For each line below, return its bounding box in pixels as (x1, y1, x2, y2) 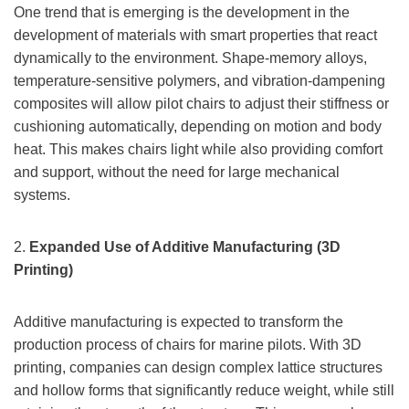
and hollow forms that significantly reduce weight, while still (14, 383, 394, 399)
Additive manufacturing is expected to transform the (14, 314, 343, 330)
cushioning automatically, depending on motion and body (14, 119, 382, 135)
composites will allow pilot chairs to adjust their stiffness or (14, 96, 389, 112)
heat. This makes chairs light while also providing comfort (14, 142, 383, 158)
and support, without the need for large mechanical (14, 164, 340, 181)
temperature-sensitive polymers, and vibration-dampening (14, 73, 385, 89)
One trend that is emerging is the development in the (14, 5, 350, 21)
